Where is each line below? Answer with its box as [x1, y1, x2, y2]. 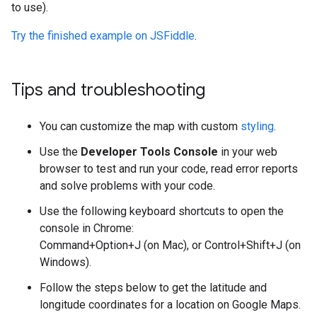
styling [241, 120, 274, 133]
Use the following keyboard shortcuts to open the [40, 204, 284, 218]
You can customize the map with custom [40, 120, 241, 133]
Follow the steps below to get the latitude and [40, 281, 267, 294]
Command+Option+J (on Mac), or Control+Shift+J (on [40, 238, 301, 252]
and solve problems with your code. [40, 179, 215, 192]
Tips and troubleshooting [11, 79, 205, 100]
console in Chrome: [40, 221, 134, 235]
